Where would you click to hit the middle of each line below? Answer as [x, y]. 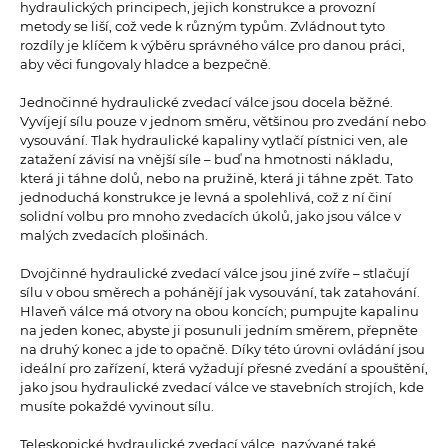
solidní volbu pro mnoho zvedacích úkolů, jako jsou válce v [210, 216]
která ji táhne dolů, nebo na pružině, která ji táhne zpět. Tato [216, 178]
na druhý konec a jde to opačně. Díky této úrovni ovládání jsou [222, 349]
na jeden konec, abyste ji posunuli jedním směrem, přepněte [219, 330]
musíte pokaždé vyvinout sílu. [120, 406]
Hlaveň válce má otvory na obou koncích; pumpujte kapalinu [219, 311]
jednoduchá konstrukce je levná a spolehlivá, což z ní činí [206, 197]
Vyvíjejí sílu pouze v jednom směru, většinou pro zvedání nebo [223, 121]
